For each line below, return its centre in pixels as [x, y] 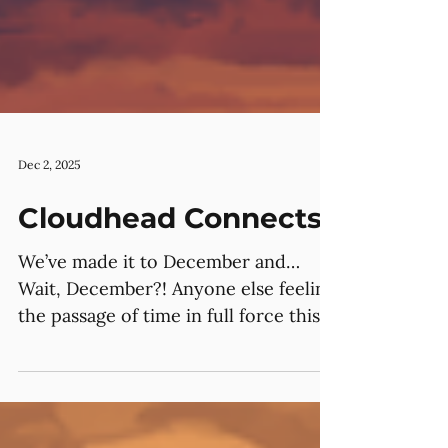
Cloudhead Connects [170, 254]
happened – [68, 405]
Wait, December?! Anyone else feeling [177, 324]
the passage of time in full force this [169, 351]
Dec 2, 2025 [49, 200]
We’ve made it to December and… [159, 297]
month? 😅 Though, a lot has [65, 378]
